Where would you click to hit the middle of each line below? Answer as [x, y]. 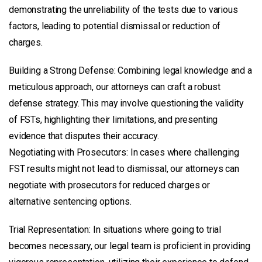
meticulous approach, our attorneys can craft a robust [115, 87]
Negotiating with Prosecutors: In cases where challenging [124, 152]
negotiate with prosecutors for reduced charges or [110, 185]
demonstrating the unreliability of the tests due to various [123, 9]
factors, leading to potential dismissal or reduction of [115, 26]
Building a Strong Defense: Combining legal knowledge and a [130, 70]
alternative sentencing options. [70, 201]
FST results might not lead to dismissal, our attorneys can [124, 168]
